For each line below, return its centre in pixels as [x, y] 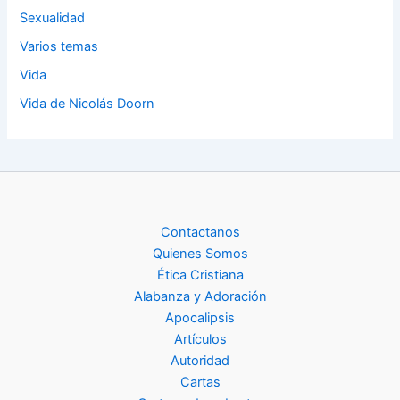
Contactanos [200, 233]
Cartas [200, 383]
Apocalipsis [200, 318]
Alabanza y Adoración [200, 297]
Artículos [200, 340]
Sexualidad [53, 17]
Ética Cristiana [200, 275]
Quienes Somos [200, 254]
